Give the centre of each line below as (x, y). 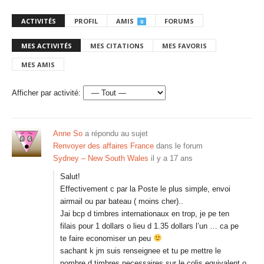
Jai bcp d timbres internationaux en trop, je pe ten (145, 214)
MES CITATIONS (117, 46)
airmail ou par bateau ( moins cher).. (122, 201)
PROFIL (86, 21)
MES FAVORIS (184, 46)
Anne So (68, 133)
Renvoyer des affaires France (103, 146)
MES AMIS (38, 65)
